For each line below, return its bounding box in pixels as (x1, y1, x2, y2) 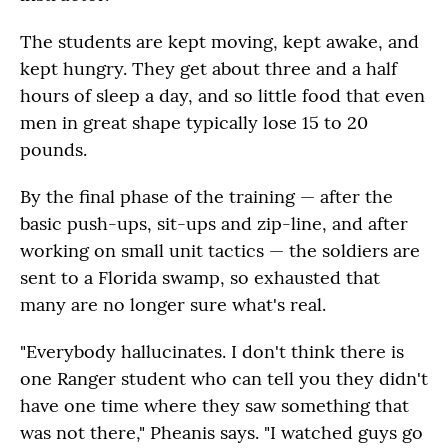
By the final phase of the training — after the (20, 185, 393, 209)
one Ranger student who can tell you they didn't (20, 367, 428, 391)
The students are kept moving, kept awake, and (20, 30, 419, 54)
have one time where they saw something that (20, 394, 409, 418)
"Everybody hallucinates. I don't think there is (20, 340, 404, 364)
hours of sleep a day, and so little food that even (20, 84, 425, 108)
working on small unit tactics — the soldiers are (20, 239, 420, 263)
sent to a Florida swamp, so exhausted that (20, 266, 380, 290)
